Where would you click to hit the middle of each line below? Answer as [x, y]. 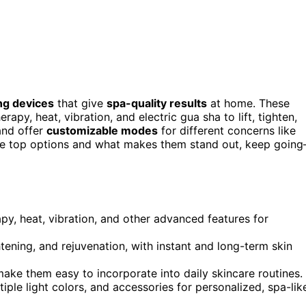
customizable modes [102, 130]
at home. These [248, 103]
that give [80, 103]
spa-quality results [157, 103]
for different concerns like [227, 130]
